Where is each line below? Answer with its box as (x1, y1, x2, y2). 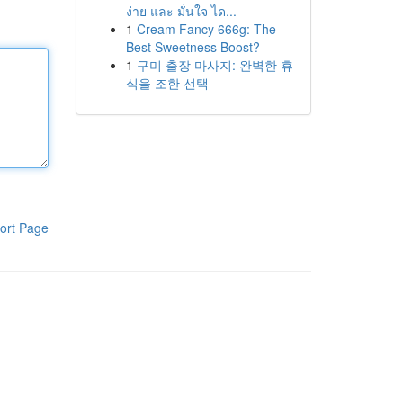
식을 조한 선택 (125, 74, 209, 92)
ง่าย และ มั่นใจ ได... (125, 2, 237, 20)
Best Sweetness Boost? (125, 38, 260, 56)
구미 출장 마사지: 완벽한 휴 (136, 56, 293, 74)
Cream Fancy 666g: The (136, 20, 276, 38)
